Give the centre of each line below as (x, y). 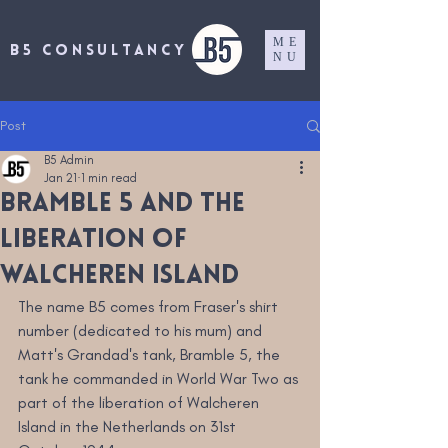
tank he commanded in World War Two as (160, 378)
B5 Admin (69, 160)
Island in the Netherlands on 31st (129, 426)
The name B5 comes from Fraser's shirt (150, 306)
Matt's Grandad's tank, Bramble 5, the (151, 354)
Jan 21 (60, 178)
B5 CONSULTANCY (99, 51)
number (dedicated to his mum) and (142, 330)
